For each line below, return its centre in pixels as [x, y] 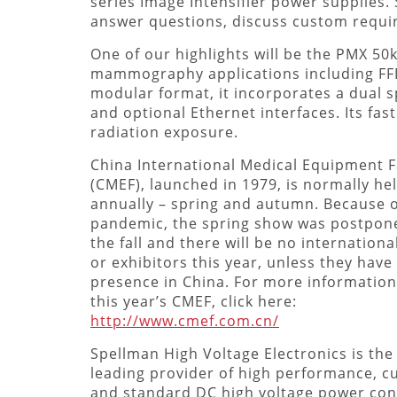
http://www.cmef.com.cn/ [185, 320]
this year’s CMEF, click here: [194, 301]
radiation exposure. [167, 132]
